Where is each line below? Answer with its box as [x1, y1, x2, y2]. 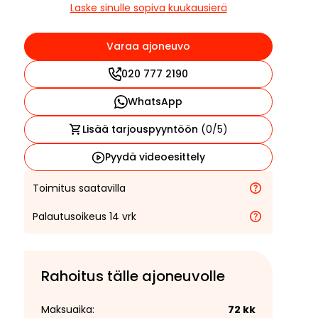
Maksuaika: [41, 302, 94, 317]
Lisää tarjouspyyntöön [82, 122, 201, 136]
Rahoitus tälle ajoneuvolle [41, 266, 225, 286]
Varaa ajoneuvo [106, 39, 190, 53]
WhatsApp [127, 94, 182, 109]
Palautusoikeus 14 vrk [33, 209, 136, 224]
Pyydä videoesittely [104, 150, 205, 164]
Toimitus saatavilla [33, 180, 126, 195]
